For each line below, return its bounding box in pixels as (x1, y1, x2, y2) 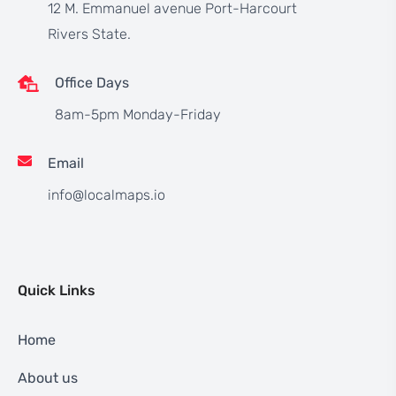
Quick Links (18, 281, 95, 299)
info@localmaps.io (48, 186, 165, 203)
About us (18, 369, 78, 386)
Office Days (55, 73, 129, 91)
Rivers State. (48, 25, 131, 42)
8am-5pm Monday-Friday (55, 105, 221, 123)
